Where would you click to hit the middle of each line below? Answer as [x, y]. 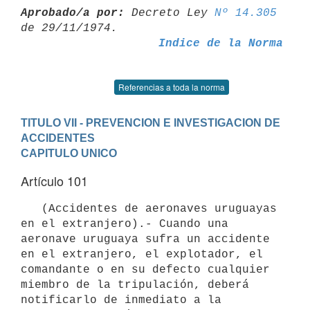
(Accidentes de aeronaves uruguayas [31, 209]
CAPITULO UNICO [69, 153]
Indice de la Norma [220, 43]
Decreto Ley [170, 13]
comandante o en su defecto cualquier [145, 270]
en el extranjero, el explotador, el [142, 254]
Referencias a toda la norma [172, 87]
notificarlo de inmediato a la [121, 300]
